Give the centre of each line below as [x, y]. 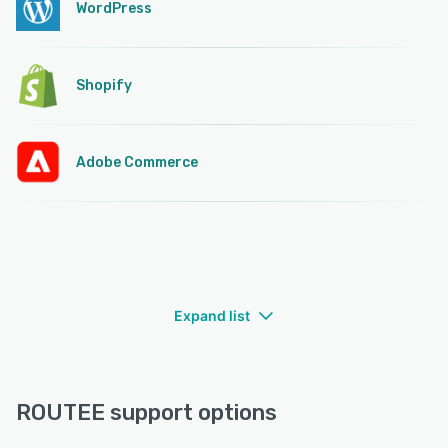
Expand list [212, 315]
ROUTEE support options [146, 412]
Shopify [104, 85]
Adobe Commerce [137, 162]
